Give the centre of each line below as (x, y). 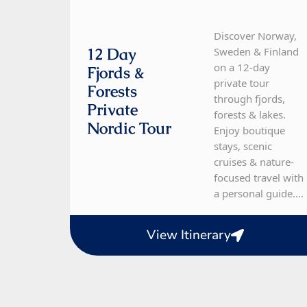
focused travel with (258, 178)
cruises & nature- (254, 162)
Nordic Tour (129, 128)
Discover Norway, (255, 36)
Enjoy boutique (249, 131)
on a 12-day (242, 67)
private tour (241, 83)
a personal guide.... (258, 194)
